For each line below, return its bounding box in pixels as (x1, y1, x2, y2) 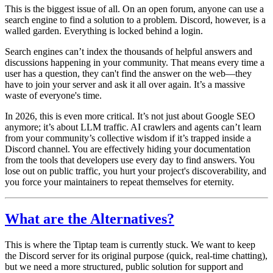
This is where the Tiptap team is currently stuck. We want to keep (5, 239, 255, 250)
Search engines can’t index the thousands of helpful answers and (5, 46, 252, 57)
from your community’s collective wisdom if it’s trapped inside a (5, 133, 251, 144)
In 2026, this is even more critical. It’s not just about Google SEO (5, 111, 255, 122)
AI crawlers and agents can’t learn (129, 122, 261, 133)
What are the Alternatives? (5, 211, 174, 227)
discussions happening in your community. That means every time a (5, 57, 264, 68)
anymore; (5, 122, 43, 133)
